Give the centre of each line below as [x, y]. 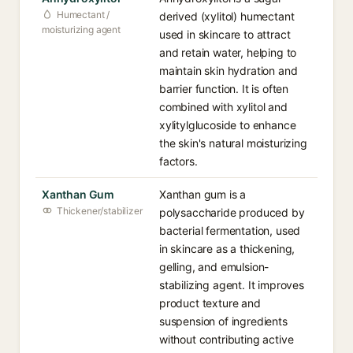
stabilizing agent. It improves [232, 285]
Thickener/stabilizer [100, 211]
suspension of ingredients [223, 321]
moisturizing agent [81, 30]
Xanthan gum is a [203, 194]
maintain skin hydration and [229, 71]
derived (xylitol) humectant [227, 16]
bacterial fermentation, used [230, 230]
